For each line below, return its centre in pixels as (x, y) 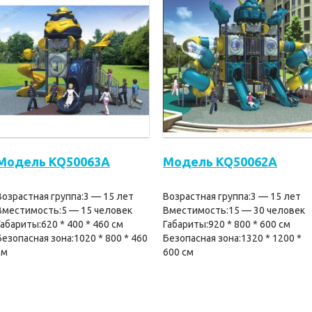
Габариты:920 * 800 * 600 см (227, 224)
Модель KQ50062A (220, 162)
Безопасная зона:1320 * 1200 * (232, 238)
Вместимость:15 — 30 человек (234, 210)
